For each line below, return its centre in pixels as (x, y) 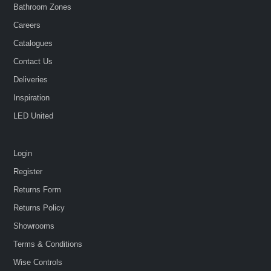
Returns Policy (39, 207)
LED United (34, 116)
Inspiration (32, 97)
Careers (27, 25)
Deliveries (31, 79)
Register (28, 171)
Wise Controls (38, 262)
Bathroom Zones (43, 7)
